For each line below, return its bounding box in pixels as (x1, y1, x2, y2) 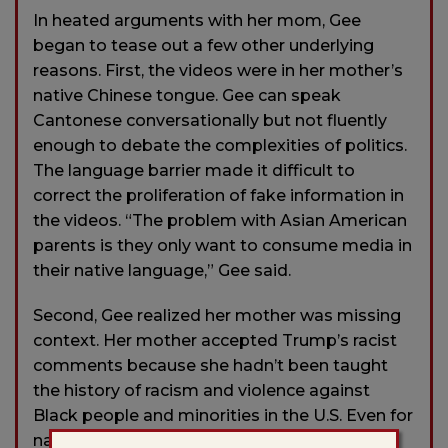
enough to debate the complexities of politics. (33, 135, 407, 155)
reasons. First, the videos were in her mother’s (33, 60, 403, 80)
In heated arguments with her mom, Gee (33, 10, 361, 30)
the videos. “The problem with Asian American (33, 210, 407, 230)
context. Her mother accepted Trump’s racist (33, 330, 397, 350)
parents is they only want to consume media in (33, 235, 412, 255)
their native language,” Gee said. (33, 260, 291, 280)
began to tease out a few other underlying (33, 35, 374, 55)
